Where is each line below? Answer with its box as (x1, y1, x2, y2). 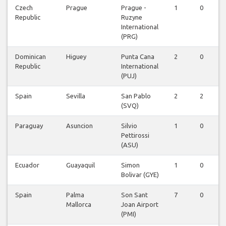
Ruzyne (121, 14, 142, 21)
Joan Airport (121, 201, 158, 208)
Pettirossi (121, 132, 149, 139)
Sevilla (66, 92, 85, 100)
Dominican (15, 53, 46, 61)
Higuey (66, 53, 86, 61)
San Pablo (121, 92, 151, 100)
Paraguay (15, 122, 43, 130)
